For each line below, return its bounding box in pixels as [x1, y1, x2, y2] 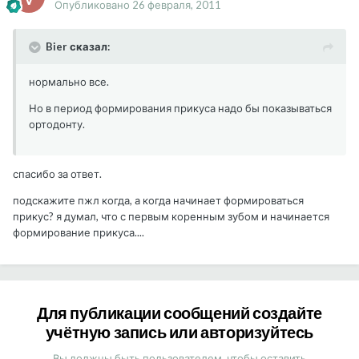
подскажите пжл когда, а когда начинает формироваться [13, 194, 304, 208]
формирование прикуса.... [13, 226, 144, 240]
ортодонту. [29, 118, 85, 131]
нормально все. [29, 75, 109, 89]
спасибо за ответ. [13, 167, 102, 181]
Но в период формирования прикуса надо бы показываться [29, 102, 332, 115]
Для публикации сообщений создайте [37, 303, 322, 323]
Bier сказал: [46, 40, 110, 54]
